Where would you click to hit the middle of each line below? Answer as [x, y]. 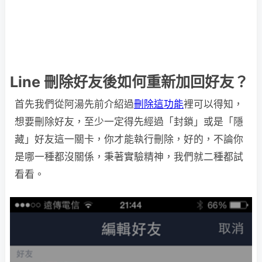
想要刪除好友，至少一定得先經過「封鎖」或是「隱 [129, 122]
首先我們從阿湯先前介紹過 [74, 104]
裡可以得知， [213, 104]
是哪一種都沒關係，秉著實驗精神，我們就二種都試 [129, 157]
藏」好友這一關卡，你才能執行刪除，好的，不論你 [129, 139]
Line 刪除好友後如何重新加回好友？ [129, 82]
